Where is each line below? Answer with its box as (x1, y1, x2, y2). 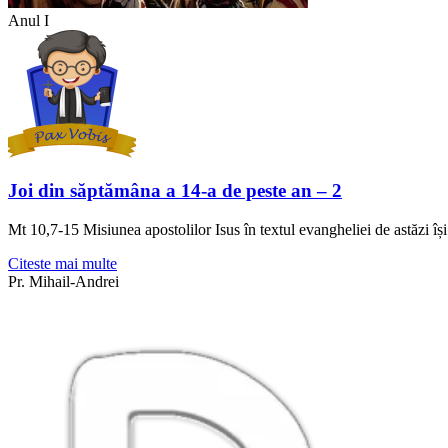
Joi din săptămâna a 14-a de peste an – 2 (8, 180, 342, 202)
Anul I (8, 11, 49, 29)
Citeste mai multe (8, 255, 117, 273)
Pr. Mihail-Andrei (8, 273, 119, 291)
